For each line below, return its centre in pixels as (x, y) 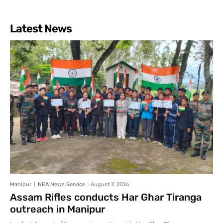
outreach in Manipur (57, 209)
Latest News (41, 28)
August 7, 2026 (110, 184)
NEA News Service (61, 184)
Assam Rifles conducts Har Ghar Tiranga (106, 197)
